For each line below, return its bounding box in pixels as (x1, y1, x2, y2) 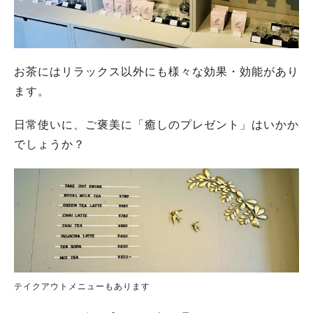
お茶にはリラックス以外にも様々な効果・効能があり (14, 66, 299, 78)
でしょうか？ (14, 138, 85, 151)
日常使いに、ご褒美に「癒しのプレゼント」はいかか (14, 119, 299, 131)
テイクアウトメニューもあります (14, 281, 150, 291)
